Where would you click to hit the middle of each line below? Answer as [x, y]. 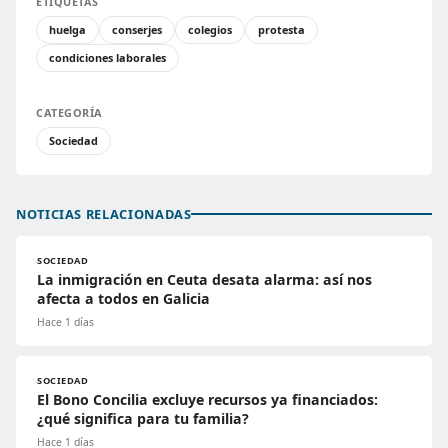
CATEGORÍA [69, 112]
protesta [281, 29]
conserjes [137, 29]
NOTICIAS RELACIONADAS [104, 213]
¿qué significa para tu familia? [143, 418]
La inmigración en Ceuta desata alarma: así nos [204, 279]
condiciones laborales [107, 57]
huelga [67, 29]
